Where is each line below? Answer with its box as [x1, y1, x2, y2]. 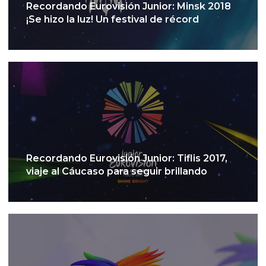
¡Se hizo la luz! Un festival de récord [26, 13, 199, 25]
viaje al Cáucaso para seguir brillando [26, 166, 207, 178]
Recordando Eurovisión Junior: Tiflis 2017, [26, 153, 227, 164]
